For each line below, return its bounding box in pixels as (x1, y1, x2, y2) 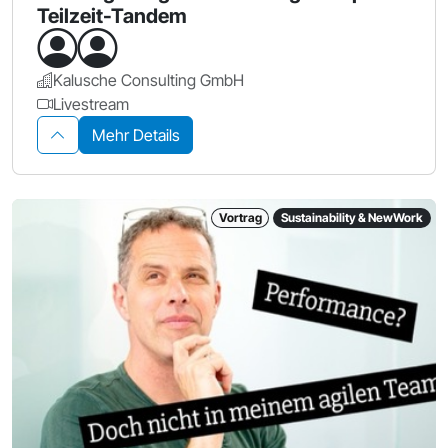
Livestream (53, 94, 129, 115)
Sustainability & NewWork (281, 210, 424, 226)
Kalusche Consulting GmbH (53, 70, 244, 91)
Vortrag (218, 210, 262, 226)
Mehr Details (92, 125, 180, 146)
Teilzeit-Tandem (37, 4, 188, 29)
